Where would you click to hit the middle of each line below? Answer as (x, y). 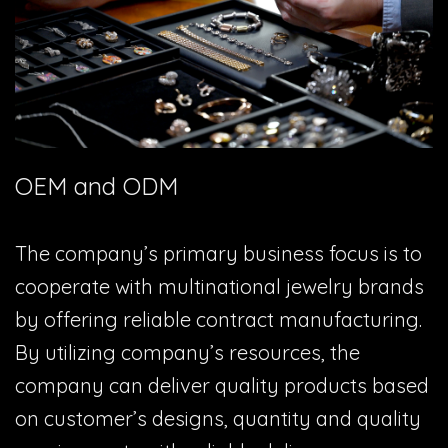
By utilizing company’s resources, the (187, 353)
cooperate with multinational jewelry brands (219, 287)
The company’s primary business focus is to (218, 254)
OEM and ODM (96, 186)
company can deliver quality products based (222, 386)
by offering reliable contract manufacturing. (218, 320)
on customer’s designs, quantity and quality (218, 419)
